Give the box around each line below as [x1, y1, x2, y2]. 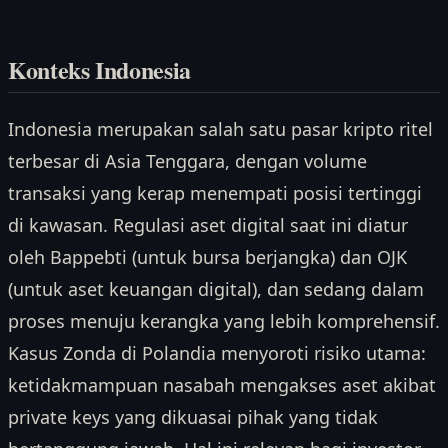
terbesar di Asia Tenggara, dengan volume [8, 148, 367, 173]
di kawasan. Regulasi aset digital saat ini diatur [8, 212, 408, 237]
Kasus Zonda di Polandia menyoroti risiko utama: [8, 340, 426, 365]
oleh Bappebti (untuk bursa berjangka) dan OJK [8, 244, 407, 269]
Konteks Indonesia [8, 52, 191, 88]
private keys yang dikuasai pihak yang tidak [8, 404, 378, 429]
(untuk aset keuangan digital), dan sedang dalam [8, 276, 424, 301]
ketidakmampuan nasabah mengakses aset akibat [8, 372, 436, 397]
